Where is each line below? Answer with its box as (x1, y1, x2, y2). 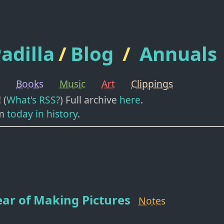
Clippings (131, 77, 173, 91)
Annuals (139, 40, 217, 66)
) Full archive (60, 93, 117, 107)
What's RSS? (6, 93, 60, 107)
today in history (7, 107, 77, 121)
